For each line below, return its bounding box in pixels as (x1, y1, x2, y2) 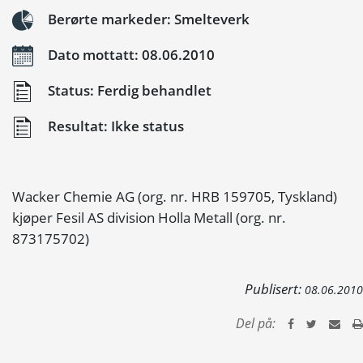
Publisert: (245, 280, 305, 298)
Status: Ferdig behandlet (45, 80, 211, 100)
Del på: (236, 314, 275, 332)
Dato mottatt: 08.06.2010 (45, 45, 215, 64)
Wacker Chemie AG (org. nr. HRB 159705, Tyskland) (12, 187, 337, 206)
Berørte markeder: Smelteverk (45, 9, 250, 28)
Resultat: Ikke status (45, 116, 184, 135)
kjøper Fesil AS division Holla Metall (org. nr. (12, 208, 286, 227)
